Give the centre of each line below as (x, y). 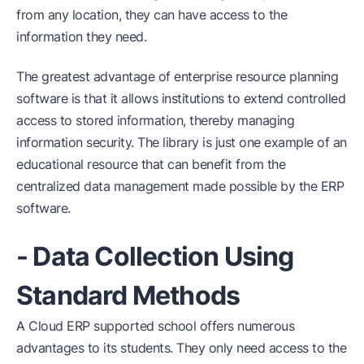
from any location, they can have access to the (152, 14)
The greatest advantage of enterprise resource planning (177, 76)
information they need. (81, 36)
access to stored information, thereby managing (155, 120)
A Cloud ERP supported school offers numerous (155, 325)
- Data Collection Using (155, 256)
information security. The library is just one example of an (182, 142)
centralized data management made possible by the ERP (180, 186)
